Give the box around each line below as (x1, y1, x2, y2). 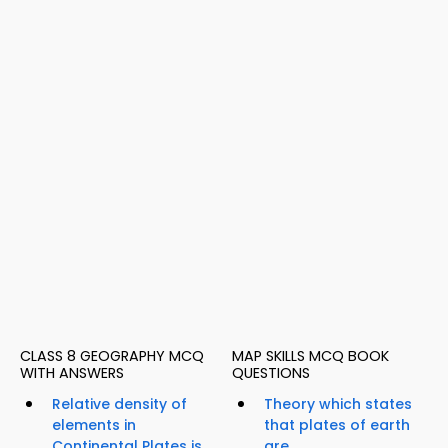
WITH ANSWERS (20, 363, 124, 384)
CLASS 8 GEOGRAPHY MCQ (20, 346, 204, 367)
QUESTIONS (232, 363, 310, 384)
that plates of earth (264, 415, 410, 436)
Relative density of (52, 394, 187, 415)
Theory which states (264, 394, 412, 415)
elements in (52, 415, 136, 436)
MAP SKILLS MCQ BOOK (232, 346, 389, 367)
